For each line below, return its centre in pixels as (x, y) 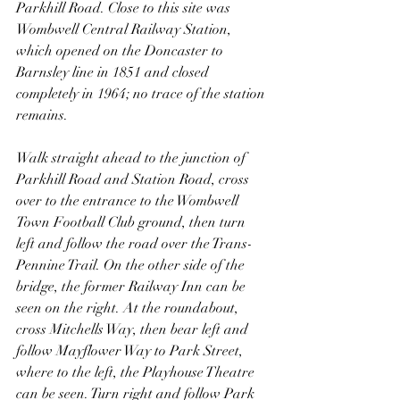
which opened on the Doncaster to (121, 50)
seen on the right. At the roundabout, (129, 308)
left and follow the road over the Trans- (134, 243)
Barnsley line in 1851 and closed (114, 72)
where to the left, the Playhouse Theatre (137, 372)
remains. (42, 115)
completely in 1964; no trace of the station (142, 93)
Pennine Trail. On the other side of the (132, 265)
